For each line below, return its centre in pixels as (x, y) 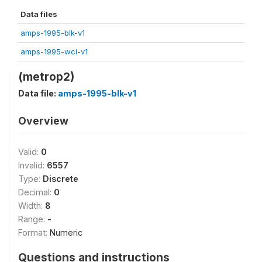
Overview (43, 121)
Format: (34, 232)
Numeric (66, 232)
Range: (33, 219)
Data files (39, 14)
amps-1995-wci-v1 (54, 51)
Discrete (61, 179)
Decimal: (36, 192)
